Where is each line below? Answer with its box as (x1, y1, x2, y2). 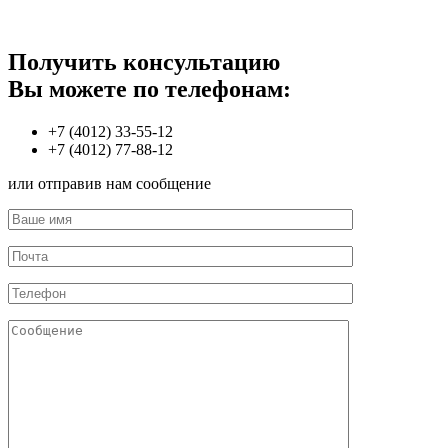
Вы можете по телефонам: (8, 75, 291, 102)
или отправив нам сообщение (8, 174, 211, 192)
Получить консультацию (8, 48, 280, 75)
